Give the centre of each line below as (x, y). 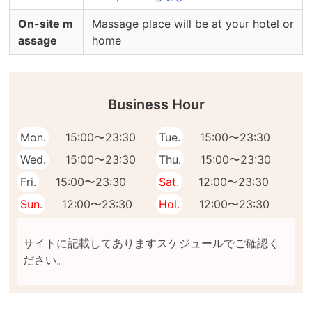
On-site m (45, 24)
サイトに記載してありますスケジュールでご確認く (151, 243)
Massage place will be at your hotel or (193, 24)
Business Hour (156, 104)
